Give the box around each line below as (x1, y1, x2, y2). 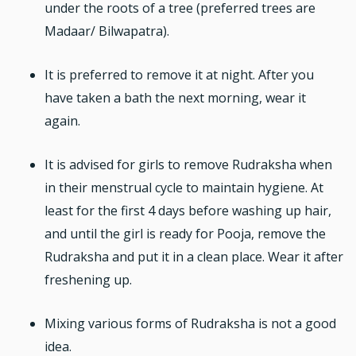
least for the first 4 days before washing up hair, (44, 201, 331, 219)
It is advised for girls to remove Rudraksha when (44, 155, 332, 173)
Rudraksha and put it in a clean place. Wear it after (44, 247, 343, 265)
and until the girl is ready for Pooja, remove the (44, 224, 326, 242)
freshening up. (44, 270, 132, 288)
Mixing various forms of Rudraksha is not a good (44, 314, 336, 332)
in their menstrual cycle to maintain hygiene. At (44, 178, 323, 196)
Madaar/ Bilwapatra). (44, 22, 169, 41)
